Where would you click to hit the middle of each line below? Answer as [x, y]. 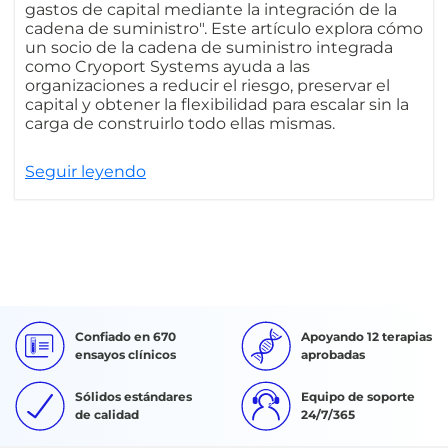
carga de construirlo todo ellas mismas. [180, 124]
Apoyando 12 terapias [366, 337]
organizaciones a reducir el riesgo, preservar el [207, 86]
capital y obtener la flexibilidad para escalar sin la [217, 105]
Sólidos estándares [133, 397]
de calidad [107, 415]
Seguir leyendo [85, 172]
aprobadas [333, 355]
